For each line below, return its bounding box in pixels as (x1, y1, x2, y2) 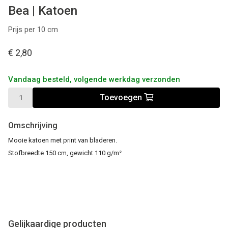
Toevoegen (99, 93, 144, 103)
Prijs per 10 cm (8, 24, 58, 34)
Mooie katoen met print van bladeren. (8, 136, 117, 144)
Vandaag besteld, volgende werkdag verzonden (8, 74, 180, 84)
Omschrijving (8, 120, 58, 130)
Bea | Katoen (8, 3, 77, 18)
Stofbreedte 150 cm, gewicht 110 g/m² (8, 149, 122, 157)
